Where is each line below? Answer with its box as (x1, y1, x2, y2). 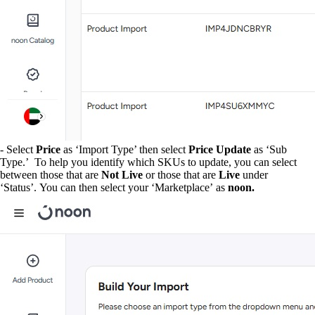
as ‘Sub (251, 143, 287, 155)
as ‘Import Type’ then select (60, 143, 188, 155)
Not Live (101, 169, 143, 181)
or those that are (143, 169, 219, 181)
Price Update (188, 143, 251, 155)
